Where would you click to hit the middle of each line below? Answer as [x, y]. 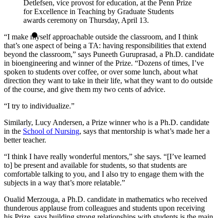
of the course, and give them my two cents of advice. [85, 89]
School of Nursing [51, 131]
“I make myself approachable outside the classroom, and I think [101, 36]
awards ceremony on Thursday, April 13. [86, 20]
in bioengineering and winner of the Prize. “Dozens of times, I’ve [104, 63]
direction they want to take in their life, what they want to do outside [108, 80]
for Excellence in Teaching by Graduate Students [99, 11]
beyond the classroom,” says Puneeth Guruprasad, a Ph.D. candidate [109, 54]
